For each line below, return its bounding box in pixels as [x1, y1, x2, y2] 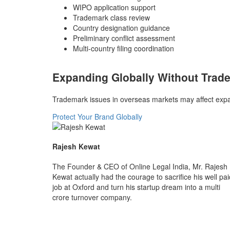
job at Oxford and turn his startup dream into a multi [52, 182, 220, 192]
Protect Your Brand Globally [52, 111, 142, 122]
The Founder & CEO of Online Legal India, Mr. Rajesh [52, 161, 227, 171]
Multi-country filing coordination [73, 43, 174, 53]
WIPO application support [73, 2, 156, 12]
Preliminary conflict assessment [73, 32, 175, 43]
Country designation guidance [73, 22, 170, 33]
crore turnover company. [52, 192, 132, 202]
